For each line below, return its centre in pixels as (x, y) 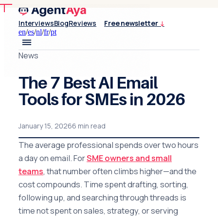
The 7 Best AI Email (88, 83)
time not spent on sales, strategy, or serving (98, 211)
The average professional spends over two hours (109, 145)
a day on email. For (53, 158)
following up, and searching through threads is (102, 198)
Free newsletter (131, 23)
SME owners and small (129, 158)
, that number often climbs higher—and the (120, 171)
